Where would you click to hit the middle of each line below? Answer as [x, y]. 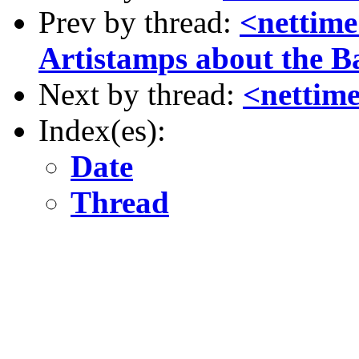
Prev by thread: [139, 22]
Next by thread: [141, 94]
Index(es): [102, 130]
